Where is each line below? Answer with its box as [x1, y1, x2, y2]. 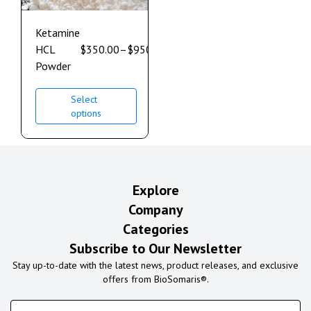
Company [128, 201, 183, 219]
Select [71, 93, 97, 106]
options [71, 107, 101, 120]
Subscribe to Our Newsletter [69, 239, 242, 258]
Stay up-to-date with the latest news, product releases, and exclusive [12, 259, 299, 272]
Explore [132, 181, 179, 200]
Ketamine [35, 26, 80, 40]
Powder [35, 59, 71, 74]
